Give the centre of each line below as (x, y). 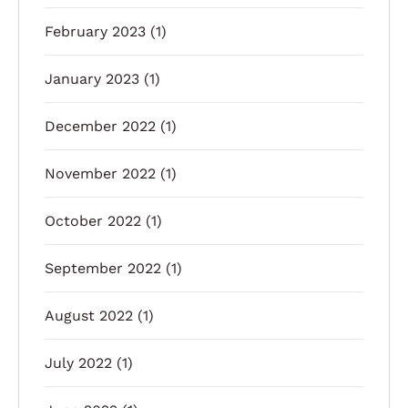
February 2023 (95, 31)
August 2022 (89, 315)
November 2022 (100, 173)
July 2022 (78, 362)
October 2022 (93, 220)
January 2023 (92, 78)
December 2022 (100, 126)
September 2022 (103, 268)
